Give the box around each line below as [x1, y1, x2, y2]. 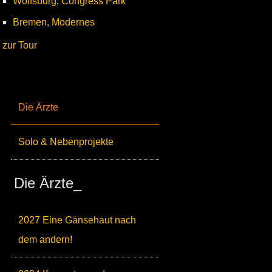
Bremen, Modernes [13, 17, 95, 27]
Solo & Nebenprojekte [18, 137, 114, 147]
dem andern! [18, 234, 72, 245]
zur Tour [2, 40, 37, 50]
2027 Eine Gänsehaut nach [18, 215, 136, 225]
